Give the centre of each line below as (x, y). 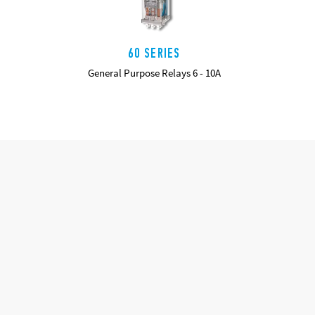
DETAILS (154, 100)
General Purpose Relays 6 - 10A (154, 73)
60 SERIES (154, 53)
